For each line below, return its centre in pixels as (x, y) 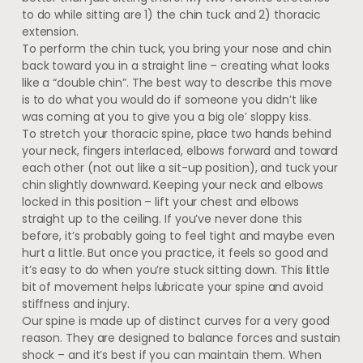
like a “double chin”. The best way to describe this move (177, 82)
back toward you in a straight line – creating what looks (176, 65)
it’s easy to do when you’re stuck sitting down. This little (175, 269)
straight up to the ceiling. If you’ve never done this (162, 218)
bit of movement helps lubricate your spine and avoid (172, 286)
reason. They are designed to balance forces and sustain (181, 337)
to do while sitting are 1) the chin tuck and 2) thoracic (171, 14)
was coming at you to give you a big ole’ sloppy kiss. (166, 116)
